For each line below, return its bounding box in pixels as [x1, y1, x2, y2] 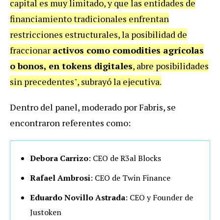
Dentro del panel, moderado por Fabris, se [10, 101, 176, 113]
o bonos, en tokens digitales [10, 59, 133, 72]
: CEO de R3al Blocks [88, 152, 161, 164]
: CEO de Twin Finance [90, 172, 170, 183]
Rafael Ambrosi [30, 172, 90, 183]
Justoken [30, 206, 61, 218]
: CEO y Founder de [125, 192, 193, 203]
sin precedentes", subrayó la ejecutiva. [10, 75, 162, 87]
